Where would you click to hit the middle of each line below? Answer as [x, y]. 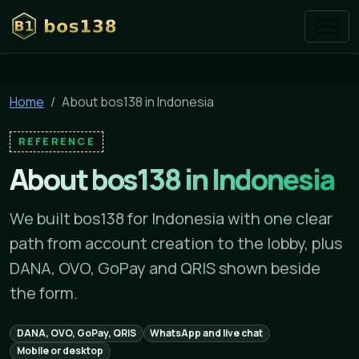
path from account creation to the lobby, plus [176, 243]
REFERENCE [56, 141]
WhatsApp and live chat [207, 333]
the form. [44, 292]
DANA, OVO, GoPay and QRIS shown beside [165, 268]
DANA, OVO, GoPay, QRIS [76, 333]
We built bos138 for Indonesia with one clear [171, 218]
